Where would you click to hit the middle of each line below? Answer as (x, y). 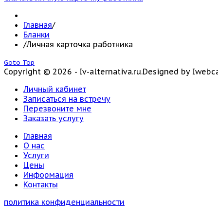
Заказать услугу (54, 118)
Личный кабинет (55, 89)
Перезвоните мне (57, 108)
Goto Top (19, 62)
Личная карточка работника (80, 44)
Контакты (41, 184)
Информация (48, 174)
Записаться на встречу (67, 99)
